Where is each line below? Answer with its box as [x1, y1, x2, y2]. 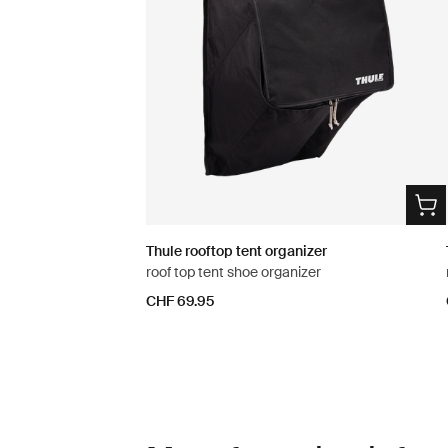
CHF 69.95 [145, 292, 214, 311]
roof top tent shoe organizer [145, 263, 321, 282]
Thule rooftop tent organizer [145, 242, 327, 261]
